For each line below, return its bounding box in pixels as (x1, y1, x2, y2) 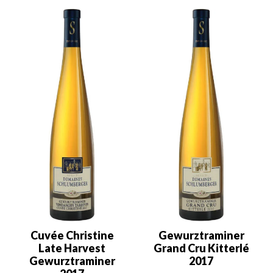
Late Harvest (38, 241, 105, 255)
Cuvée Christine (30, 228, 114, 242)
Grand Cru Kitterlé (153, 241, 249, 255)
